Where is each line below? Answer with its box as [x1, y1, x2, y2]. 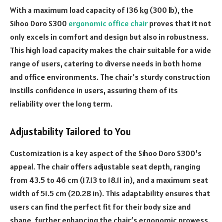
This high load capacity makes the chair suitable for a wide [10, 45, 211, 55]
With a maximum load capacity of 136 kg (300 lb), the [10, 5, 193, 15]
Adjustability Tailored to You [10, 125, 131, 139]
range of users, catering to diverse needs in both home [10, 58, 202, 69]
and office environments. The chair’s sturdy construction [10, 72, 210, 82]
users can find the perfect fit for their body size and [10, 202, 191, 212]
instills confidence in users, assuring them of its [10, 85, 178, 96]
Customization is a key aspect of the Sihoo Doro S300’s [10, 148, 202, 159]
